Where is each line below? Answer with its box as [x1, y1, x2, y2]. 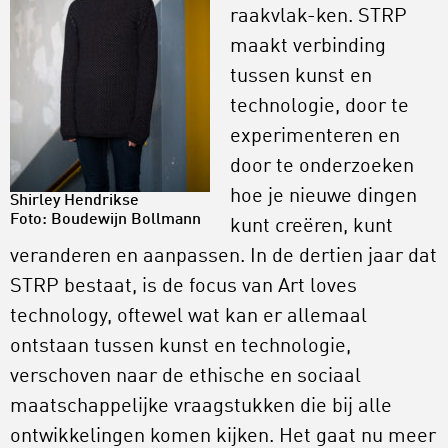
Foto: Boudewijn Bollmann [10, 212, 201, 228]
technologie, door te [230, 97, 409, 117]
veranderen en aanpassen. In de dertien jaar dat [10, 247, 437, 267]
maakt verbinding [230, 37, 386, 57]
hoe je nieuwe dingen [230, 187, 417, 207]
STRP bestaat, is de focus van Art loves [10, 277, 357, 297]
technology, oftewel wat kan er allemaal [10, 307, 367, 327]
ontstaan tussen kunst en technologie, [10, 337, 351, 357]
